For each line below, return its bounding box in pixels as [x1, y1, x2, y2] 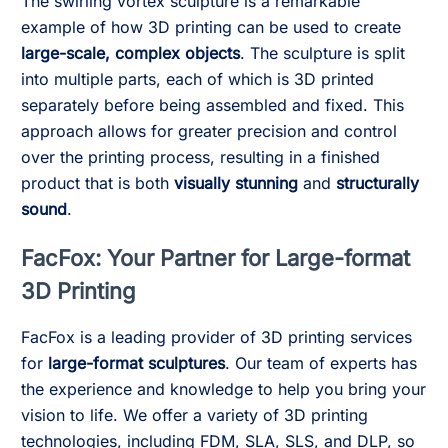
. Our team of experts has [225, 353, 417, 373]
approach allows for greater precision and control [21, 121, 397, 141]
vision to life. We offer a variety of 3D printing [21, 405, 368, 425]
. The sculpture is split [240, 43, 405, 63]
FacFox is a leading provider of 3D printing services [21, 327, 412, 347]
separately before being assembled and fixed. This [21, 95, 404, 115]
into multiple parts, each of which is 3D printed [21, 69, 374, 89]
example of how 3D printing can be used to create [21, 17, 401, 37]
